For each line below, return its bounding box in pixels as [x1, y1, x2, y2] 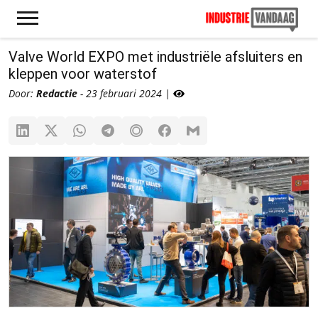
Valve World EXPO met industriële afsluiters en [9, 48, 302, 65]
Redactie [36, 87, 77, 100]
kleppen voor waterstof [9, 65, 157, 82]
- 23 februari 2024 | [77, 87, 173, 100]
